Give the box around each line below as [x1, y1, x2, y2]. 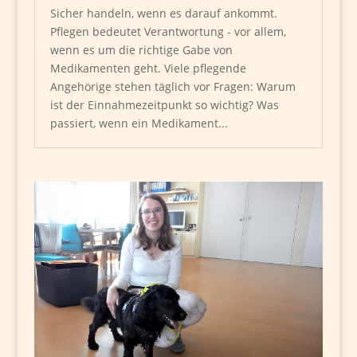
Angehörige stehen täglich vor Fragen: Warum [49, 79, 296, 95]
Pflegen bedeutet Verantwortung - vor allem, [49, 24, 286, 40]
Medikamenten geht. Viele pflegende [49, 61, 246, 76]
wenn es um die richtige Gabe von [49, 42, 233, 58]
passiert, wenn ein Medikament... [49, 116, 228, 131]
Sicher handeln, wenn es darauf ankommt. [49, 6, 277, 22]
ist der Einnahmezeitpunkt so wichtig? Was [49, 97, 279, 113]
